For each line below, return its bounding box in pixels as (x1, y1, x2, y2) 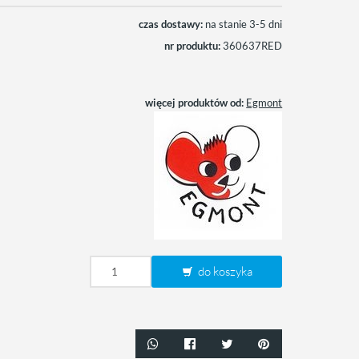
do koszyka (195, 264, 252, 279)
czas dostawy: (139, 18, 204, 30)
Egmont (246, 96, 283, 109)
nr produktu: (164, 39, 221, 52)
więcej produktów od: (145, 96, 244, 109)
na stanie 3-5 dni (205, 18, 283, 30)
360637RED (220, 39, 283, 52)
